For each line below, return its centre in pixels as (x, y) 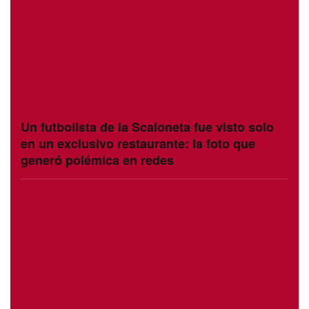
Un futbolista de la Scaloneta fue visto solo (147, 127)
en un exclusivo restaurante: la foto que (138, 144)
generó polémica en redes (97, 160)
